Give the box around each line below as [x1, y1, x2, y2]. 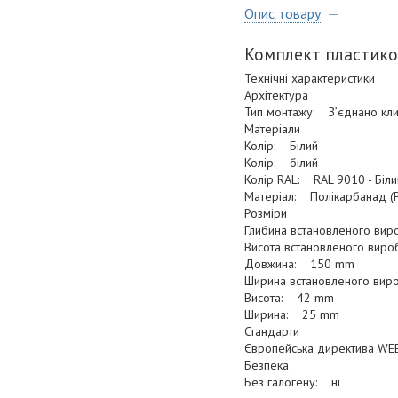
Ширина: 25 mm [244, 306, 339, 323]
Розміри [244, 205, 287, 222]
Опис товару [244, 4, 321, 23]
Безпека [244, 357, 289, 374]
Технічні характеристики [244, 70, 375, 87]
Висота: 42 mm [244, 290, 334, 306]
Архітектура [244, 87, 308, 104]
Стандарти [244, 323, 299, 340]
